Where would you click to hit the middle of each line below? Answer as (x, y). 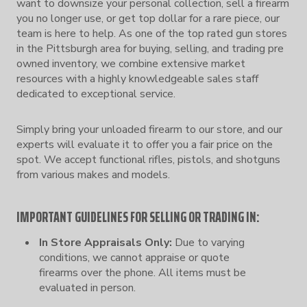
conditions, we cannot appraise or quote (134, 257)
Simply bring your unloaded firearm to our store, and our (149, 129)
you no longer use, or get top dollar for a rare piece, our (148, 18)
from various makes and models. (93, 174)
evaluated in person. (87, 287)
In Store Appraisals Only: (106, 242)
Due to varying (208, 242)
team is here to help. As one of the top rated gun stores (152, 33)
